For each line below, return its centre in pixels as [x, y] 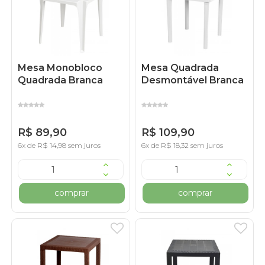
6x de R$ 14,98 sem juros [59, 146]
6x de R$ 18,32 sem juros [182, 146]
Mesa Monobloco [60, 68]
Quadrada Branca [61, 80]
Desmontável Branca [193, 80]
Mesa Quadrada [180, 68]
